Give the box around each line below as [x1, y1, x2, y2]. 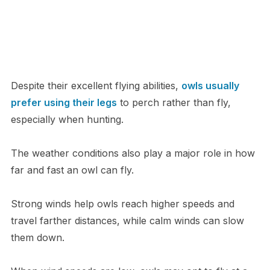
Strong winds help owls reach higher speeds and [10, 198, 234, 210]
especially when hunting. [10, 113, 124, 126]
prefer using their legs [10, 96, 117, 109]
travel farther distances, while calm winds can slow [10, 215, 244, 227]
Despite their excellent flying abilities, [10, 80, 181, 92]
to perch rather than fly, [116, 96, 231, 109]
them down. [10, 231, 67, 244]
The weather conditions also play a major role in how [10, 147, 255, 160]
